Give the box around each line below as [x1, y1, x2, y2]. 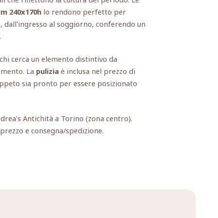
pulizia [36, 66, 59, 76]
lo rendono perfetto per [41, 6, 126, 17]
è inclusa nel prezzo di [59, 66, 135, 76]
